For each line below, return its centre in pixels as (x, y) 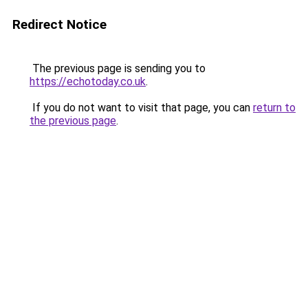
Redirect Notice (59, 24)
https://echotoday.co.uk (88, 81)
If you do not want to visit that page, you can (141, 108)
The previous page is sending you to (118, 68)
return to (274, 108)
